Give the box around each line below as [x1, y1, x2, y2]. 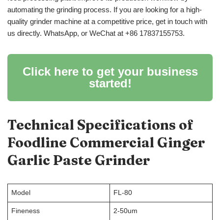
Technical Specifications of [7, 116, 193, 134]
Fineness [11, 207, 40, 215]
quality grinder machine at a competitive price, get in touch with [7, 17, 207, 26]
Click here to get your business [22, 65, 198, 79]
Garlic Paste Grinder [7, 152, 150, 169]
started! [88, 77, 132, 90]
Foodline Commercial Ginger [7, 134, 205, 151]
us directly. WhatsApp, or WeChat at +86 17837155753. [7, 29, 185, 38]
